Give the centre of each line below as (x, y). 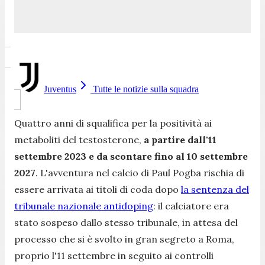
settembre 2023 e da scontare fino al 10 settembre (131, 156)
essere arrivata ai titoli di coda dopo (98, 189)
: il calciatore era (191, 206)
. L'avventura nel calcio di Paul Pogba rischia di (140, 172)
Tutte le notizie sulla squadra (145, 89)
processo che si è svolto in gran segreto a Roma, (124, 239)
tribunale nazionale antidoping (84, 206)
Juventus (60, 89)
